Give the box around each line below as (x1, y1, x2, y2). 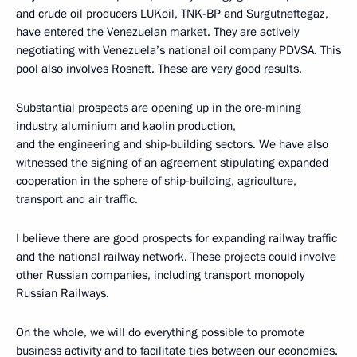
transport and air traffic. (16, 191, 138, 207)
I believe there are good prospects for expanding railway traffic (16, 230, 337, 246)
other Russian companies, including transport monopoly (16, 267, 304, 283)
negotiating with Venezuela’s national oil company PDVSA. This (16, 42, 341, 58)
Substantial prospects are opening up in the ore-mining (16, 100, 301, 116)
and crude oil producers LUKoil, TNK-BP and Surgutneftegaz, (16, 6, 328, 22)
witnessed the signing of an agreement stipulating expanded (16, 155, 328, 171)
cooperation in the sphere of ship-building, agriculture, (16, 173, 296, 189)
